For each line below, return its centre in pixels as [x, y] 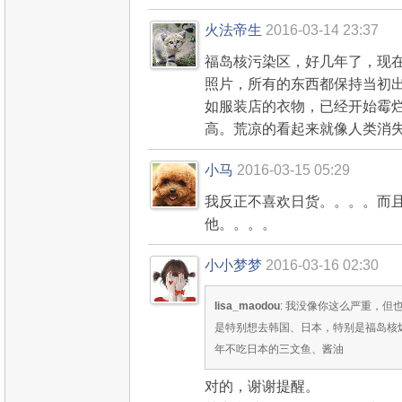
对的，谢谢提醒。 [262, 386]
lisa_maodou [247, 306]
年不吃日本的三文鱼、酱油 [279, 349]
